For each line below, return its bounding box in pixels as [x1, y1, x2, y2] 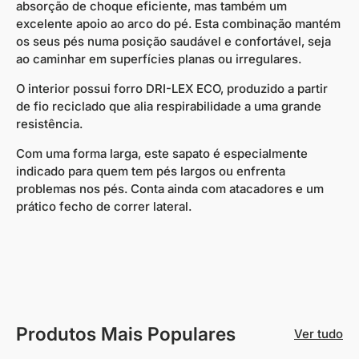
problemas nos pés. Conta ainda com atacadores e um [16, 181, 324, 197]
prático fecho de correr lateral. [16, 199, 192, 215]
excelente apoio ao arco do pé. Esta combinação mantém [16, 16, 341, 32]
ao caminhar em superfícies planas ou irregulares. [16, 51, 301, 67]
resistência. [16, 116, 83, 132]
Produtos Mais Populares [16, 322, 236, 345]
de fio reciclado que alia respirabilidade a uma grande [16, 99, 321, 115]
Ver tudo [294, 326, 343, 341]
